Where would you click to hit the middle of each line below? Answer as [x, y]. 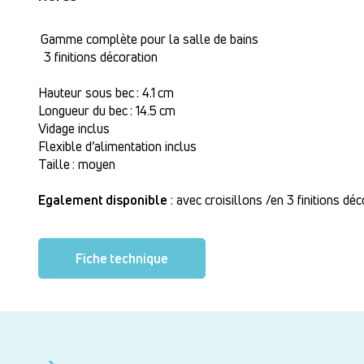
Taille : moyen [77, 164]
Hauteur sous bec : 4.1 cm [106, 92]
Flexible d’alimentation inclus [117, 146]
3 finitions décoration [98, 56]
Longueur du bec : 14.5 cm [107, 110]
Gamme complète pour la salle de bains [148, 39]
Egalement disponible [103, 199]
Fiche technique [122, 258]
